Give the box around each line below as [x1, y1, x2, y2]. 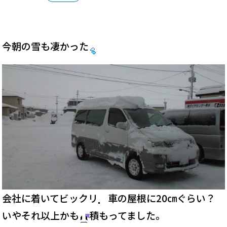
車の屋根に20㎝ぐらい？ [108, 191, 216, 205]
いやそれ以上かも [2, 208, 80, 222]
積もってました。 [89, 208, 166, 222]
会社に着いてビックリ [2, 191, 98, 205]
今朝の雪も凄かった [2, 39, 89, 53]
